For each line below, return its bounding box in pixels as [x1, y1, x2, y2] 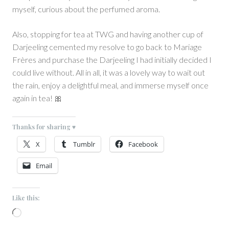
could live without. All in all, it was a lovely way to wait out [12, 67, 205, 78]
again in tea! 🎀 [12, 93, 62, 103]
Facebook [128, 140, 158, 149]
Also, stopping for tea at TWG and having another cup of [12, 29, 203, 39]
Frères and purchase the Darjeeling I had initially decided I [12, 55, 212, 65]
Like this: [12, 194, 40, 202]
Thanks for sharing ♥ [12, 123, 76, 131]
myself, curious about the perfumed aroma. [12, 4, 160, 14]
